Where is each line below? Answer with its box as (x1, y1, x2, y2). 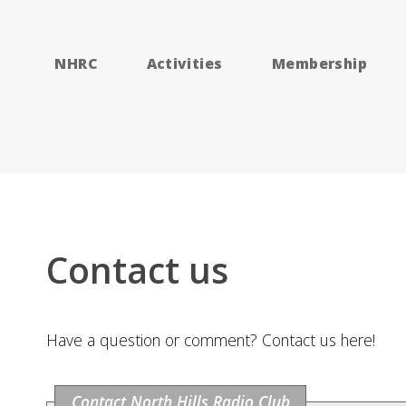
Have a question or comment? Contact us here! (45, 328, 375, 351)
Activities (146, 53, 223, 73)
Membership (272, 53, 367, 73)
